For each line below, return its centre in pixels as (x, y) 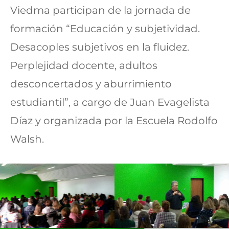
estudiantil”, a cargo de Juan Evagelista (110, 102)
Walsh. (27, 139)
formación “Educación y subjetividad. (105, 29)
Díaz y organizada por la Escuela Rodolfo (114, 121)
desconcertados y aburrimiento (91, 84)
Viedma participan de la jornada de (100, 10)
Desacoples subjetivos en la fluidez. (100, 47)
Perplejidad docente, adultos (84, 66)
